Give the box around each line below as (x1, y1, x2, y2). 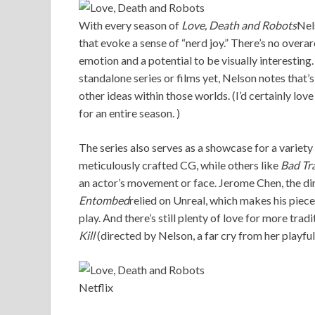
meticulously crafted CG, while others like (79, 157, 281, 172)
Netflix (79, 280, 113, 294)
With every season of (79, 18, 181, 32)
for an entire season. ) (79, 105, 180, 120)
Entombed (79, 193, 129, 207)
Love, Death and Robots (181, 18, 297, 32)
